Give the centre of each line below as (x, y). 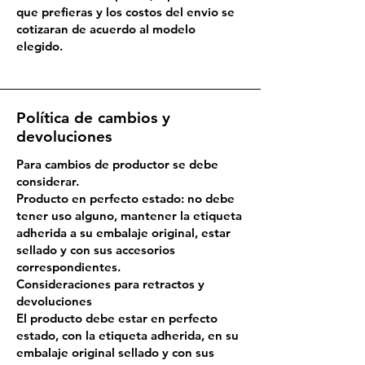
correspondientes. (68, 267)
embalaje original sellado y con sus (115, 352)
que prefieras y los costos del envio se (125, 12)
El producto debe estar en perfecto (117, 318)
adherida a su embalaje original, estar (123, 233)
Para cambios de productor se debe (117, 164)
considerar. (48, 181)
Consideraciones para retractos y (110, 284)
